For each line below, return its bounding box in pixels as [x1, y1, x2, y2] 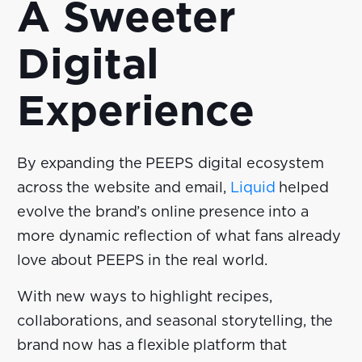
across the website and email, [17, 180, 230, 196]
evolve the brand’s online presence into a [17, 204, 309, 220]
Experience [17, 90, 255, 133]
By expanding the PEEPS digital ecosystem [17, 156, 324, 171]
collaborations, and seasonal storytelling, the [17, 314, 334, 329]
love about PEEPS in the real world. [17, 253, 267, 268]
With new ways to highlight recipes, [17, 289, 272, 305]
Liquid [230, 180, 276, 196]
